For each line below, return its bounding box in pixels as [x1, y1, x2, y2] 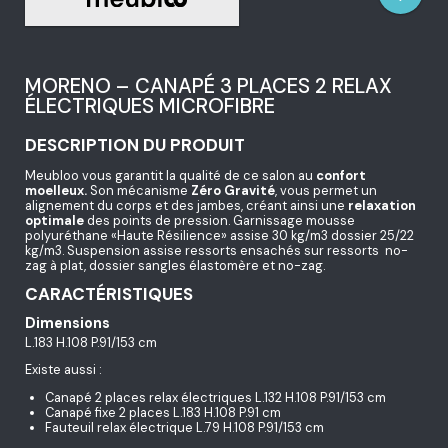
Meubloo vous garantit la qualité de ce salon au [25, 166, 316, 184]
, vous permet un [275, 181, 377, 199]
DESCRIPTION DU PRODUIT [25, 134, 245, 157]
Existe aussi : [25, 361, 102, 379]
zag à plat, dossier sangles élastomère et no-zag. [25, 256, 325, 274]
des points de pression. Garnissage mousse [84, 211, 355, 229]
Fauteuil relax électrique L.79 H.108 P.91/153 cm [45, 419, 325, 437]
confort [316, 166, 366, 184]
